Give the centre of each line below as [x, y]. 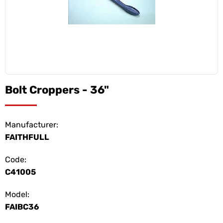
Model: [17, 194]
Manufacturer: [32, 125]
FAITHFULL [27, 137]
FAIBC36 [22, 207]
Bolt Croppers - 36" [57, 90]
